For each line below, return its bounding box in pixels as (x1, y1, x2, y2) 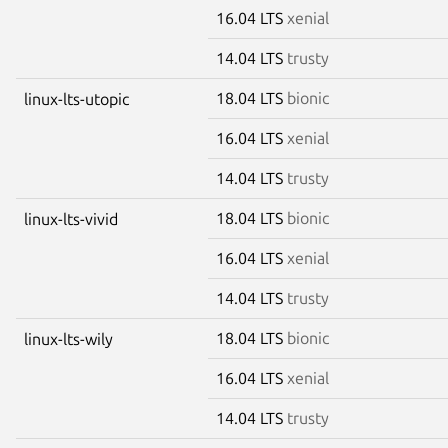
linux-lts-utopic (24, 89, 129, 108)
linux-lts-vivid (24, 209, 118, 228)
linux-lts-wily (24, 329, 113, 348)
